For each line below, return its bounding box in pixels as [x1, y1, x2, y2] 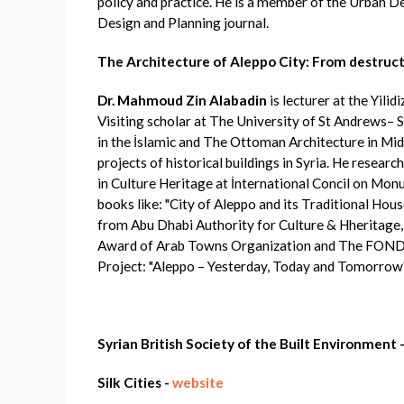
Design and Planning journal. [97, 14, 269, 31]
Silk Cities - [97, 373, 172, 390]
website [172, 373, 224, 390]
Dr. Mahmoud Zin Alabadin [97, 91, 267, 108]
